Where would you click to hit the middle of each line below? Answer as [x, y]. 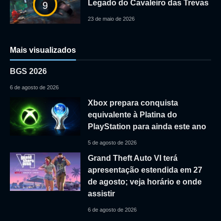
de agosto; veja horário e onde [145, 182]
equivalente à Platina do [132, 114]
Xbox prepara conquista [133, 103]
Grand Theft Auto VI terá [132, 158]
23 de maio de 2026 [111, 18]
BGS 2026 [28, 71]
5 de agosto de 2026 [112, 142]
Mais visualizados [43, 50]
